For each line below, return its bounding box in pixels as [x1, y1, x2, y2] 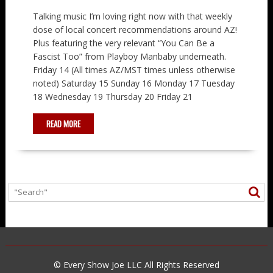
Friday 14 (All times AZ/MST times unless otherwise [32, 63, 235, 76]
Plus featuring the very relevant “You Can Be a [32, 37, 214, 49]
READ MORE [46, 117, 80, 130]
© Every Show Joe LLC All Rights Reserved [53, 258, 219, 271]
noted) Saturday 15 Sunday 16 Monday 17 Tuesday [32, 77, 235, 89]
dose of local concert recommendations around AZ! [32, 23, 237, 35]
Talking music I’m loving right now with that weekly [32, 10, 232, 22]
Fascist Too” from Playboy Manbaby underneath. [32, 50, 226, 62]
